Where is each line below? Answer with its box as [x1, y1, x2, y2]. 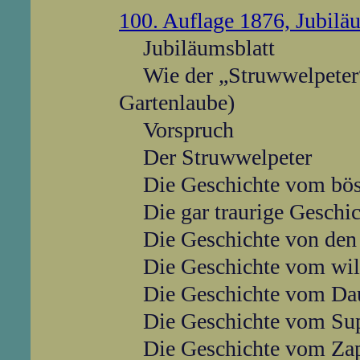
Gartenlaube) [119, 90, 235, 115]
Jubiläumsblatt [143, 35, 275, 60]
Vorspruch [143, 117, 234, 142]
